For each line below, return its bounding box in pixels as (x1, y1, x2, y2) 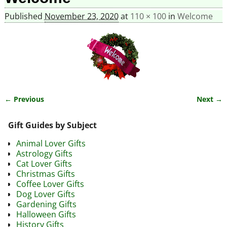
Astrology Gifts (16, 148, 72, 160)
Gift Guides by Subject (8, 120, 97, 131)
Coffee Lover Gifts (16, 178, 84, 190)
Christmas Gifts (16, 168, 75, 180)
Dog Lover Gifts (16, 188, 75, 200)
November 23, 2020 (44, 11, 119, 22)
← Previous (4, 94, 44, 104)
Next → (197, 94, 223, 104)
